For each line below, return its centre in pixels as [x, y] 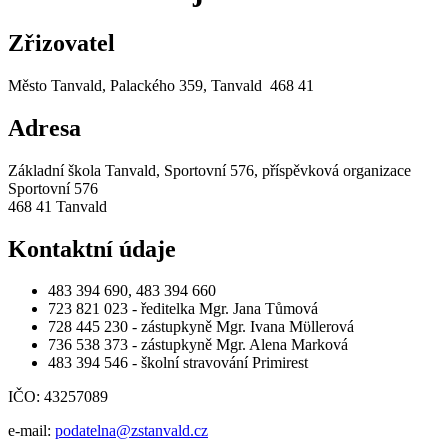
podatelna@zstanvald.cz [131, 431]
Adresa [44, 127]
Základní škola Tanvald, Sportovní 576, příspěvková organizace [209, 170]
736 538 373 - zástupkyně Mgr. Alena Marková [198, 345]
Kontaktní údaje [92, 248]
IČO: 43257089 [58, 397]
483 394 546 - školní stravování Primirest [180, 363]
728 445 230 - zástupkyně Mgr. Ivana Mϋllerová [201, 327]
